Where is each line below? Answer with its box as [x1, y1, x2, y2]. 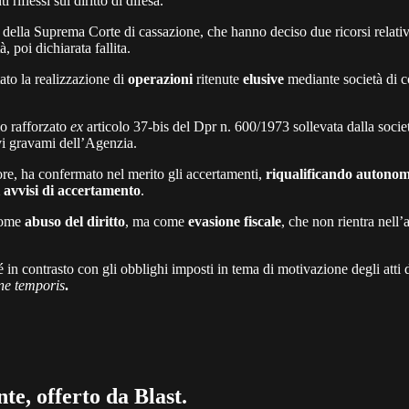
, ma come [125, 213, 188, 229]
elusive [243, 70, 284, 87]
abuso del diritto [25, 213, 125, 229]
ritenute [193, 70, 243, 87]
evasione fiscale [188, 213, 281, 229]
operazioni [128, 70, 193, 87]
